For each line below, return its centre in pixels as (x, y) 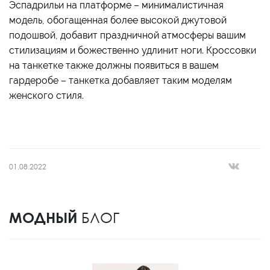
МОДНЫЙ (43, 218)
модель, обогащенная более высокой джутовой (118, 20)
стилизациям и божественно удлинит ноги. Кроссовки (133, 51)
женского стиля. (46, 96)
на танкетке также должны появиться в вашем (114, 66)
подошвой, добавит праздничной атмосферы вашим (127, 36)
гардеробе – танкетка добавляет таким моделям (121, 81)
